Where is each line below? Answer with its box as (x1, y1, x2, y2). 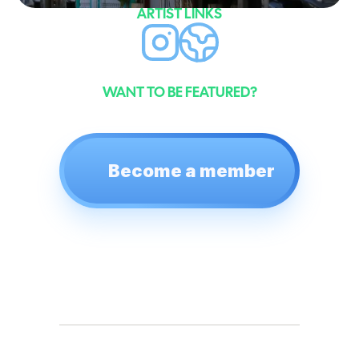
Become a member (108, 160, 275, 181)
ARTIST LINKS (137, 8, 222, 22)
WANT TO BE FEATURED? (102, 87, 257, 100)
